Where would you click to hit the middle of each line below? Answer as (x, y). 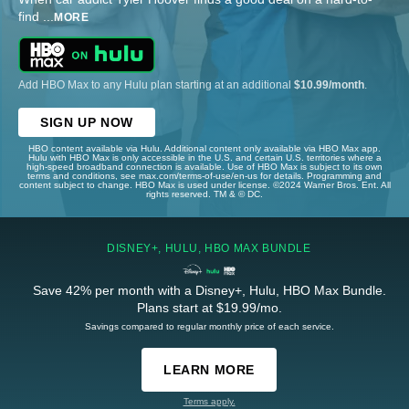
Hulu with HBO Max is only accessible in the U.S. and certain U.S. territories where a (204, 157)
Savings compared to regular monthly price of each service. (209, 326)
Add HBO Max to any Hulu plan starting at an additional (156, 84)
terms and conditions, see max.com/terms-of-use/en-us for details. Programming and (204, 175)
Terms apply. (209, 401)
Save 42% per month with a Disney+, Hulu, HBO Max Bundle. (209, 290)
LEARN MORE (209, 369)
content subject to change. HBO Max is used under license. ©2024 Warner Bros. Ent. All (204, 184)
